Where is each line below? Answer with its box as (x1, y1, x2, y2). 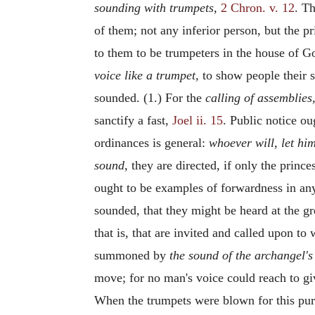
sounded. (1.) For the (94, 91, 205, 105)
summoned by (94, 248, 169, 262)
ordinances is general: (94, 136, 209, 150)
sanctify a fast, (94, 113, 172, 127)
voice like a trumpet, (94, 68, 199, 82)
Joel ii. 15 (172, 113, 223, 127)
